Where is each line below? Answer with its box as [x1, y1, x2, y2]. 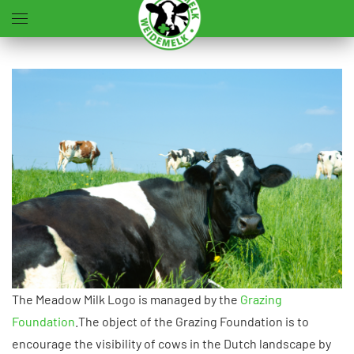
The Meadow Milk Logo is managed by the [12, 291, 238, 307]
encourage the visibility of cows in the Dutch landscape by [12, 335, 331, 351]
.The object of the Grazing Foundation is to [75, 313, 309, 329]
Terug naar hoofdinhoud [28, 29, 160, 44]
